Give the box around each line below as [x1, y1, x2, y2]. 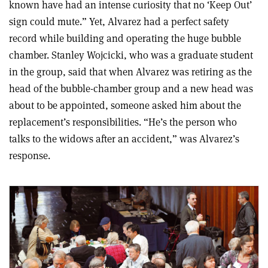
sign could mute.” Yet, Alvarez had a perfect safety [9, 15, 229, 28]
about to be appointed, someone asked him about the [9, 99, 241, 112]
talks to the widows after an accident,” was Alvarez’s [9, 132, 239, 145]
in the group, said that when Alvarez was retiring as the [9, 65, 252, 78]
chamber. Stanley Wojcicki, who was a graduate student [9, 48, 253, 62]
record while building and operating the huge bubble [9, 32, 241, 45]
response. [9, 149, 50, 162]
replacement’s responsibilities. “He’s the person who [9, 115, 237, 129]
